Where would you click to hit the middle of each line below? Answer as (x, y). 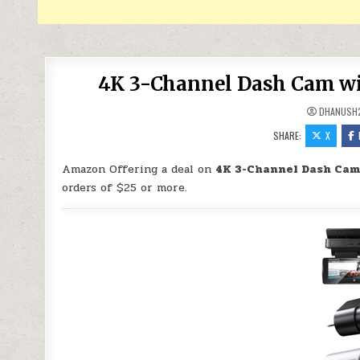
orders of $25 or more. (125, 188)
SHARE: (289, 135)
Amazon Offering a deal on (139, 169)
